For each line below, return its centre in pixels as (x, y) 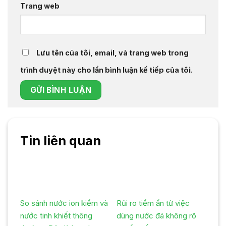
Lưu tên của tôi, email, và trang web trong (112, 52)
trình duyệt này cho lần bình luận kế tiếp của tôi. (106, 70)
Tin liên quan (61, 140)
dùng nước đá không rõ (157, 216)
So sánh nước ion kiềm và (64, 203)
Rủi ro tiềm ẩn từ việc (153, 203)
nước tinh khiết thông (56, 216)
